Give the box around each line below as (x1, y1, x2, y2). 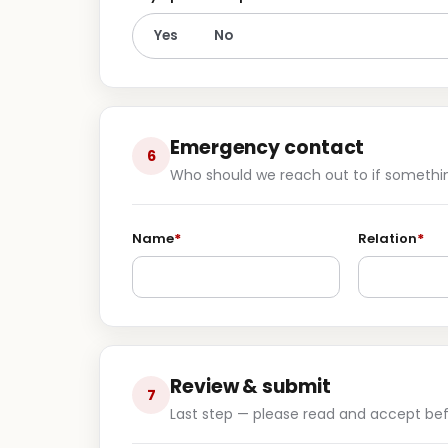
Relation (358, 229, 417, 248)
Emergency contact (170, 134, 365, 161)
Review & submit (170, 373, 331, 400)
